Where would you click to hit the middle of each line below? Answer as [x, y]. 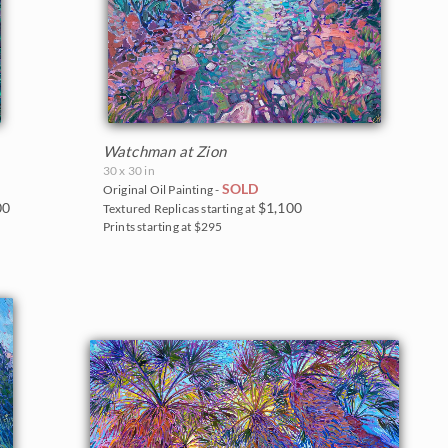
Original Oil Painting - [162, 190]
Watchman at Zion [164, 151]
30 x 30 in [128, 171]
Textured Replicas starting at [180, 209]
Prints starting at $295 [162, 227]
